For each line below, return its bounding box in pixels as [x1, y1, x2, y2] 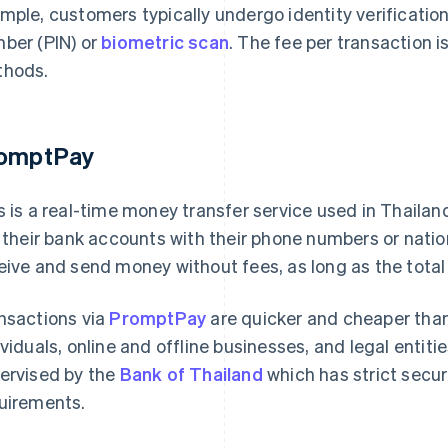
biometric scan [101, 30, 230, 54]
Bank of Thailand [119, 362, 263, 386]
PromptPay [109, 306, 207, 330]
